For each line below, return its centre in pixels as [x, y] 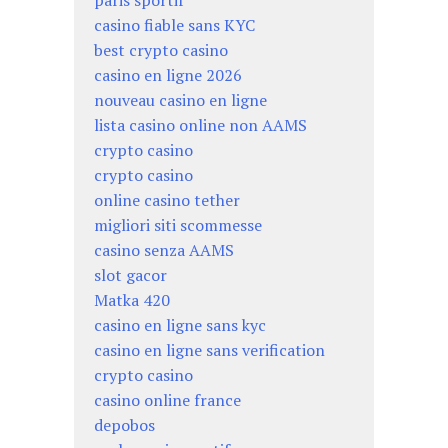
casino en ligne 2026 [168, 75]
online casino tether [167, 200]
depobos [124, 425]
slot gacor [130, 275]
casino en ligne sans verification [209, 350]
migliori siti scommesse [178, 225]
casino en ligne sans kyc [180, 325]
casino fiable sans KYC [174, 25]
